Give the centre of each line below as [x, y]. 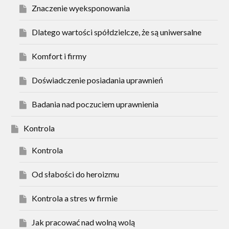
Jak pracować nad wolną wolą [84, 222]
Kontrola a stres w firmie [75, 198]
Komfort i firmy [59, 56]
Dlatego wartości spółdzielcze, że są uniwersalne [117, 32]
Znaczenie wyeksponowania [81, 8]
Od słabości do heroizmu [76, 174]
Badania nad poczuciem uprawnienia [95, 104]
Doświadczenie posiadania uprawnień [98, 80]
